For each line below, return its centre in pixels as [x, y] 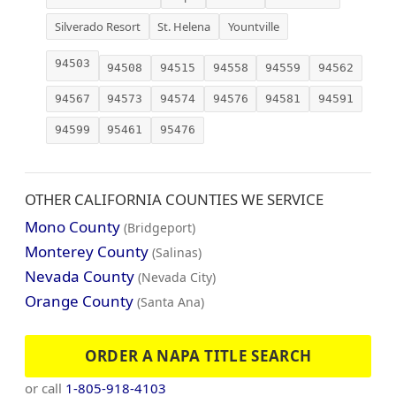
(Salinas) [177, 252]
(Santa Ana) [171, 301]
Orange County [79, 301]
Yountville [253, 26]
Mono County [72, 226]
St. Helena [184, 26]
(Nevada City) [177, 277]
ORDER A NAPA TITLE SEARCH [198, 355]
